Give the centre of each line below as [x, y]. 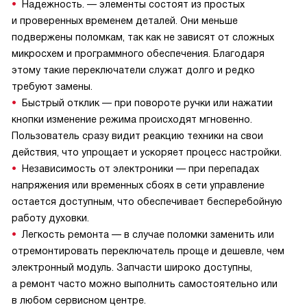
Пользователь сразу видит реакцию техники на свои [137, 136]
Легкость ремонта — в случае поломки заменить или [148, 235]
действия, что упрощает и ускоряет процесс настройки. [147, 152]
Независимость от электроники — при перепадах [140, 169]
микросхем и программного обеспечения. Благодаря [138, 54]
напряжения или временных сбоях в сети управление [138, 185]
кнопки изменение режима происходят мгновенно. [132, 120]
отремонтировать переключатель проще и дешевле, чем [148, 251]
